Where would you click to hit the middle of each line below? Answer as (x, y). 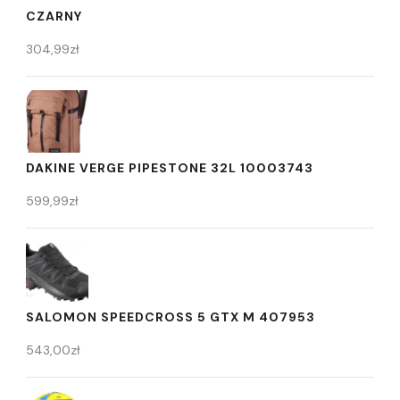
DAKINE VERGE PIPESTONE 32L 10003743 (170, 168)
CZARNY (54, 17)
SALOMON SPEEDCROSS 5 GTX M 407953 (171, 317)
